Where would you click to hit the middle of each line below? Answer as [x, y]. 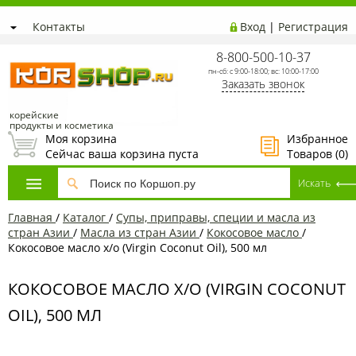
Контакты [59, 27]
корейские [34, 114]
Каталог [84, 217]
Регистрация [313, 27]
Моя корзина [81, 139]
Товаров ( [313, 154]
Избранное [317, 139]
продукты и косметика [62, 125]
